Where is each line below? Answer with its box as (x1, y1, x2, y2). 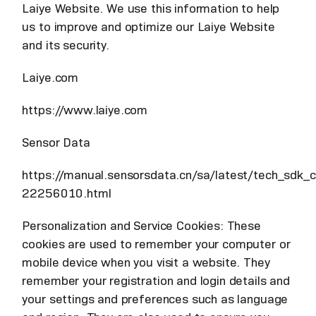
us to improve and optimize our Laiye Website (22, 19, 275, 35)
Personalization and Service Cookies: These (22, 218, 261, 234)
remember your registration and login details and (22, 273, 290, 289)
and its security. (22, 37, 109, 54)
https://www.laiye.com (22, 102, 148, 119)
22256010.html (22, 186, 111, 202)
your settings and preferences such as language (22, 291, 288, 308)
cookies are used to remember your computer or (22, 236, 291, 253)
